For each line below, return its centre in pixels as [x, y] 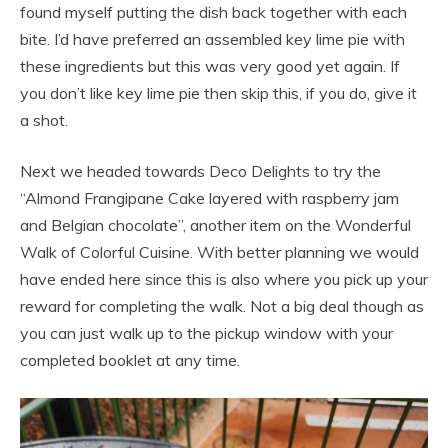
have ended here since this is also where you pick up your [224, 279]
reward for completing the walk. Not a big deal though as [222, 306]
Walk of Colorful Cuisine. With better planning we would [219, 252]
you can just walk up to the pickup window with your [206, 333]
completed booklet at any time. [130, 360]
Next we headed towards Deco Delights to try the [200, 171]
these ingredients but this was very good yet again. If [210, 66]
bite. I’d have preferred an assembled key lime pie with [212, 39]
